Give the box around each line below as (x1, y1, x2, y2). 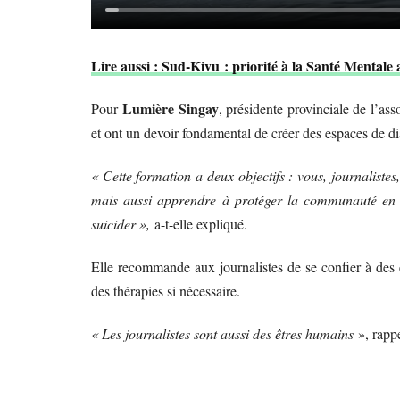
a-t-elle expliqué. (154, 213, 247, 233)
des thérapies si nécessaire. (91, 280, 240, 300)
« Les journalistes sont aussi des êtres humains (91, 323, 354, 343)
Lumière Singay (122, 97, 219, 119)
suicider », (91, 213, 154, 233)
